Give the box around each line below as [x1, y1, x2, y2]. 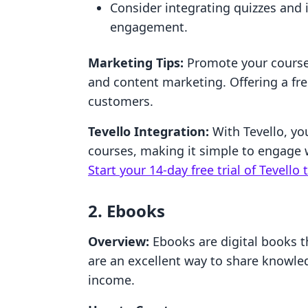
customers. [88, 93, 153, 109]
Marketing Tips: [88, 54, 184, 71]
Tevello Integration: [88, 123, 209, 140]
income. [88, 272, 135, 288]
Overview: [88, 233, 149, 250]
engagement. [110, 19, 188, 35]
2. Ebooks [88, 199, 165, 222]
